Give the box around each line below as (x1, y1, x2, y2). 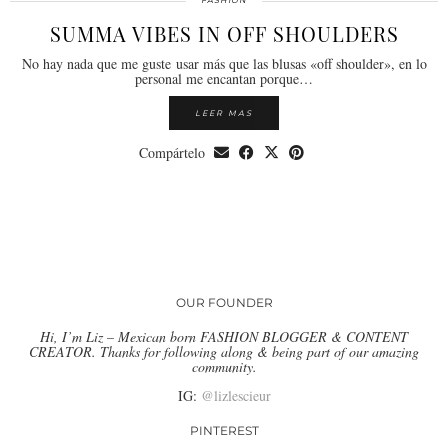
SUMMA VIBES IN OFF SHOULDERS (49, 20, 399, 48)
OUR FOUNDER (175, 295, 273, 311)
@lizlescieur (200, 386, 271, 406)
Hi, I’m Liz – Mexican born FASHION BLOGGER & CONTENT (40, 327, 408, 347)
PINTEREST (189, 423, 259, 439)
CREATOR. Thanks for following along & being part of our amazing (29, 342, 419, 362)
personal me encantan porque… (135, 69, 313, 89)
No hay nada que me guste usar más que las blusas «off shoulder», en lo (21, 54, 427, 74)
